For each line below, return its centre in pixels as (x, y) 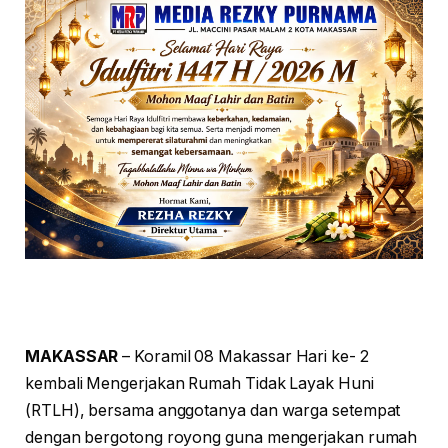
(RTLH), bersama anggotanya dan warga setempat (213, 410)
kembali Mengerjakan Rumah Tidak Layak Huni (199, 383)
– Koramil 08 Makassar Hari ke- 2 (243, 356)
